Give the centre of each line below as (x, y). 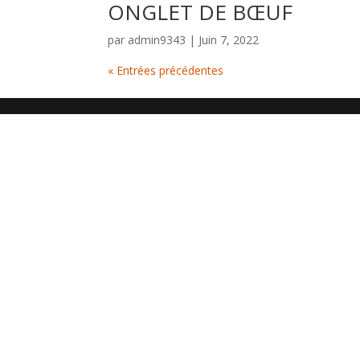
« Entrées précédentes (166, 70)
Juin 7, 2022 (229, 40)
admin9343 (157, 40)
